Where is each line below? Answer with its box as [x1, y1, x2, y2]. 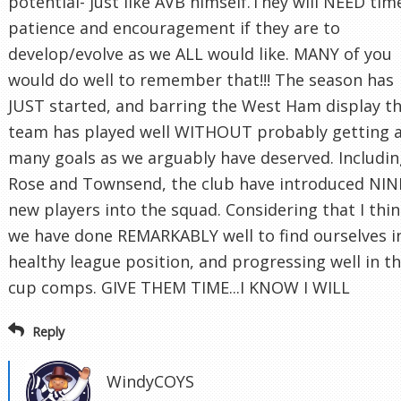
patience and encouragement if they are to [8, 17, 340, 39]
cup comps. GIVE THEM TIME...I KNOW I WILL [8, 277, 350, 299]
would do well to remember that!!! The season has [8, 69, 394, 91]
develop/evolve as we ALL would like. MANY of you [8, 43, 392, 65]
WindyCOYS [107, 370, 194, 392]
